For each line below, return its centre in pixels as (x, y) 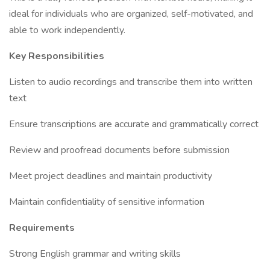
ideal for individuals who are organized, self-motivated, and (131, 14)
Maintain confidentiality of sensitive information (107, 202)
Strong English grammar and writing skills (95, 254)
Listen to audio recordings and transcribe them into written (131, 82)
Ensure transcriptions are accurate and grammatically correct (134, 124)
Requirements (42, 228)
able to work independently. (67, 30)
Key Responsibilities (57, 56)
